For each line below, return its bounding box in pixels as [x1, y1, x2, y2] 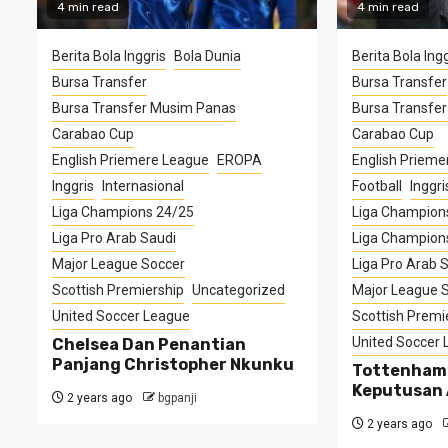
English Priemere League [52, 151, 209, 168]
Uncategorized [192, 281, 285, 298]
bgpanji [158, 390, 197, 405]
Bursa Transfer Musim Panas [52, 99, 236, 116]
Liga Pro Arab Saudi [52, 229, 176, 246]
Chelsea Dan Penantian [52, 334, 246, 354]
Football [351, 177, 402, 194]
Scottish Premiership [52, 281, 184, 298]
